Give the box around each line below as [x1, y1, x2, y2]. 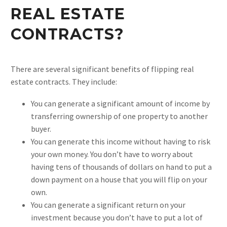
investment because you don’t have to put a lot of [31, 212, 203, 222]
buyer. [31, 123, 51, 134]
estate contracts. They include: [11, 77, 117, 87]
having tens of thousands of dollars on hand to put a [31, 161, 212, 172]
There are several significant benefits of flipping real [11, 64, 194, 74]
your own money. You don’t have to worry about [31, 148, 193, 159]
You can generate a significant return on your [31, 199, 185, 210]
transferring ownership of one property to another [31, 110, 208, 121]
